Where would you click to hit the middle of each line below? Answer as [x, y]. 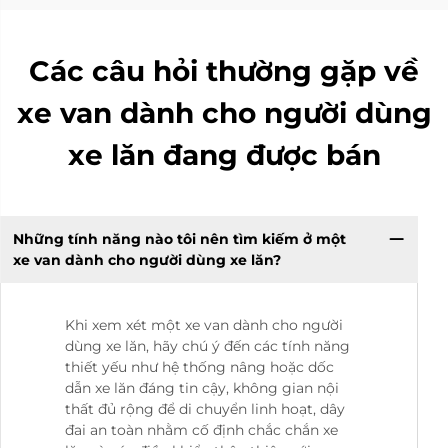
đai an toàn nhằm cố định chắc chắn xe [201, 430]
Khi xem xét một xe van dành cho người [204, 325]
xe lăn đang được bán [224, 155]
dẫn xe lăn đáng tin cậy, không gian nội [202, 388]
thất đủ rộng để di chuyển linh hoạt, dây [205, 409]
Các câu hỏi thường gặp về [224, 71]
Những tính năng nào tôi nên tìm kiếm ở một [179, 238]
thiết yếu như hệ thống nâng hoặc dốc [199, 367]
